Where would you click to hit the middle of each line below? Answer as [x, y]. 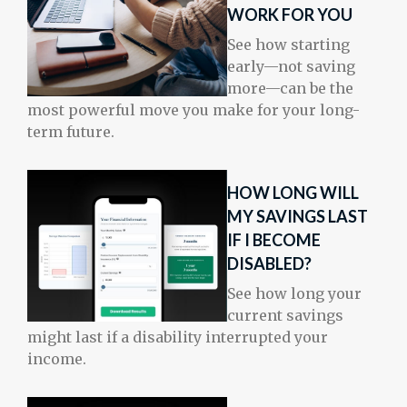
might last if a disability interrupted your [178, 338]
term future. [71, 132]
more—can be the [290, 89]
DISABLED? [269, 264]
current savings [285, 316]
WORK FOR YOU [290, 15]
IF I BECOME [274, 240]
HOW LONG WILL [293, 193]
